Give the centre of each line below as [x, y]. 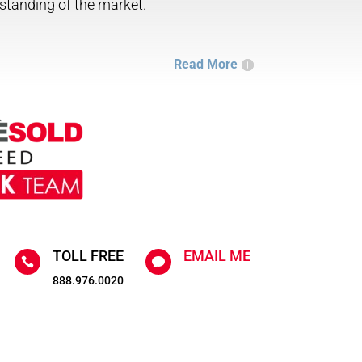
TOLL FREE [88, 255]
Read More [205, 64]
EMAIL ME [217, 255]
